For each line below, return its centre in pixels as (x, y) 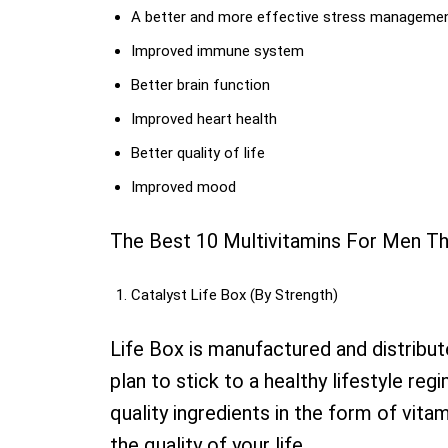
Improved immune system (217, 51)
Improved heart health (204, 119)
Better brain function (200, 85)
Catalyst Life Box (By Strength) (234, 295)
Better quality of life (198, 153)
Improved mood (183, 187)
